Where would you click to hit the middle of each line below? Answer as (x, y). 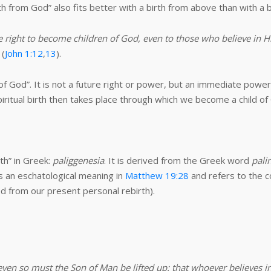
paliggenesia (78, 160)
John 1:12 (24, 53)
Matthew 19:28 (157, 175)
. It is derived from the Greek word (178, 160)
